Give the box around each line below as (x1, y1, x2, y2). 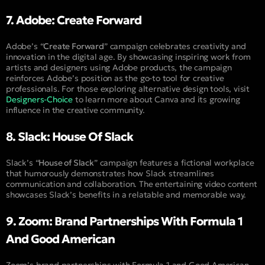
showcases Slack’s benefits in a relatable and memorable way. (6, 189, 247, 201)
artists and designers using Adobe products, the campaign (6, 62, 232, 73)
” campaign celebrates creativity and (104, 41, 246, 52)
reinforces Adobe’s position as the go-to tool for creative (6, 73, 224, 84)
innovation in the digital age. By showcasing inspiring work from (6, 51, 251, 63)
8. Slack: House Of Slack (6, 129, 133, 145)
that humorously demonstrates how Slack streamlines (6, 168, 215, 179)
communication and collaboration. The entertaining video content (6, 179, 257, 190)
